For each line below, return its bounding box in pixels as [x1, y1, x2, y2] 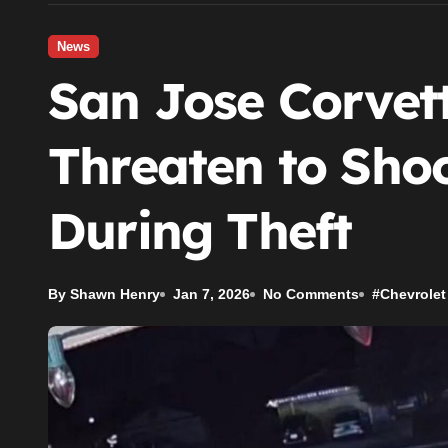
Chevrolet [380, 286, 446, 302]
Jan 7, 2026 [173, 286, 250, 302]
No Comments [263, 286, 359, 302]
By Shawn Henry [48, 286, 160, 302]
